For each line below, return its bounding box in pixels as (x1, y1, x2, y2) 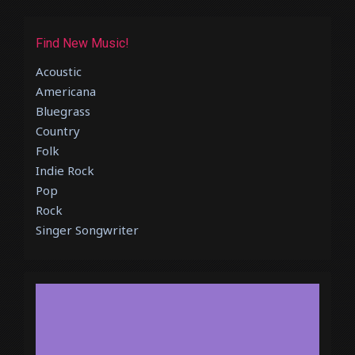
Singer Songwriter (36, 222, 139, 239)
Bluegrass (36, 103, 90, 120)
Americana (36, 83, 96, 100)
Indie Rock (36, 162, 94, 179)
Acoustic (36, 63, 82, 80)
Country (36, 123, 80, 139)
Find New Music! (36, 36, 129, 52)
